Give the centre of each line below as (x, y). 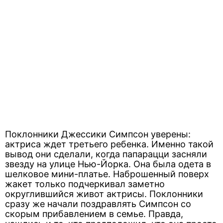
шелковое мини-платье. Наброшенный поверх (107, 174)
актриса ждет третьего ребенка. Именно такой (109, 144)
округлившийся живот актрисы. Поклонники (104, 194)
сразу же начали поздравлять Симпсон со (98, 204)
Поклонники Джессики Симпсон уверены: (98, 134)
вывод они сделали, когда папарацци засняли (106, 154)
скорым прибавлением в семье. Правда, (94, 214)
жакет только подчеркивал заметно (85, 184)
